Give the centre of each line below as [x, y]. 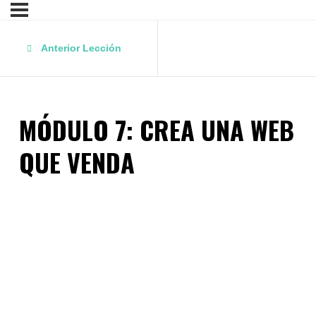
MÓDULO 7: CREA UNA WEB [157, 130]
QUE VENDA [77, 162]
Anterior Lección [81, 48]
